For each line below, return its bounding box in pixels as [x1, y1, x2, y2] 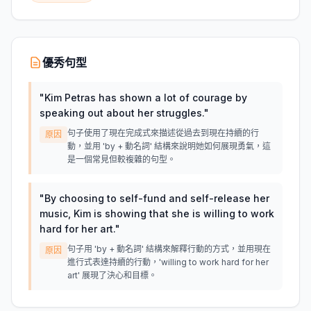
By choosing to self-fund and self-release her [44, 192, 269, 204]
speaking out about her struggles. [40, 107, 204, 119]
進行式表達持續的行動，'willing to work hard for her [67, 257, 269, 267]
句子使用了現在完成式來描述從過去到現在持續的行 [67, 128, 259, 138]
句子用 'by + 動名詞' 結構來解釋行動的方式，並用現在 [67, 244, 271, 254]
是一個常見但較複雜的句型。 [67, 154, 176, 165]
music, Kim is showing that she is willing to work [40, 208, 274, 219]
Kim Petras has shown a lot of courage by [44, 92, 247, 103]
